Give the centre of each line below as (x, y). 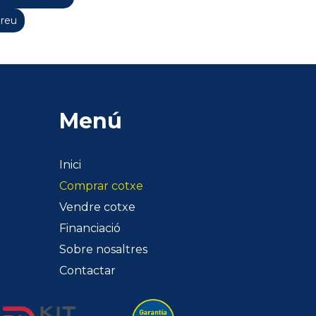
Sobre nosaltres (103, 250)
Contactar (87, 271)
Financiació (90, 229)
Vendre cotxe (97, 207)
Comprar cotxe (101, 186)
